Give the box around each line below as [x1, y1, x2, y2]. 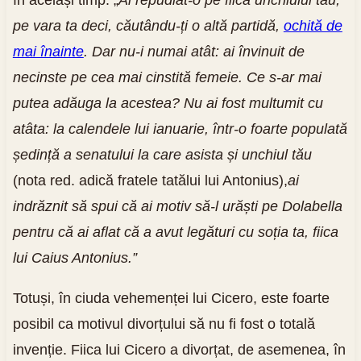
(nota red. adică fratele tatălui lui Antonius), [12, 172, 288, 189]
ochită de [283, 17, 342, 34]
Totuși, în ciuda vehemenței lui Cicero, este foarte [12, 289, 330, 306]
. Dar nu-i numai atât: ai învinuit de [83, 43, 305, 60]
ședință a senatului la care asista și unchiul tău [12, 146, 312, 163]
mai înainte [12, 43, 84, 60]
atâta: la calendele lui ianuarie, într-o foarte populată [12, 120, 347, 137]
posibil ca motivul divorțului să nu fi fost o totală [12, 315, 315, 332]
